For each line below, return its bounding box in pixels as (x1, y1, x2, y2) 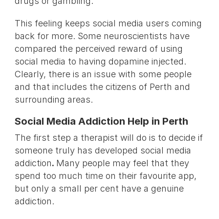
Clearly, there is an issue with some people (14, 69, 192, 80)
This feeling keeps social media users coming (14, 18, 202, 29)
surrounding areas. (14, 94, 93, 105)
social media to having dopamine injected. (14, 56, 186, 67)
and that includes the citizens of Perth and (14, 82, 190, 92)
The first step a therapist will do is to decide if (14, 132, 203, 143)
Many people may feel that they (56, 158, 189, 169)
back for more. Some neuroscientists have (14, 31, 190, 42)
